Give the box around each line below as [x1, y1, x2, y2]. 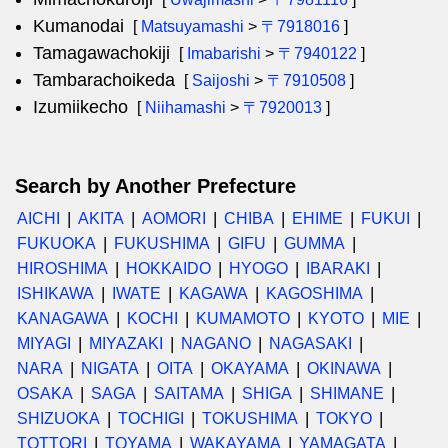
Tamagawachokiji [33, 43, 170, 63]
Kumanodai [33, 16, 124, 36]
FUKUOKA [17, 235, 96, 252]
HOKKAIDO [126, 260, 211, 277]
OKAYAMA [211, 360, 289, 377]
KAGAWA [179, 285, 248, 302]
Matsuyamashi [141, 18, 244, 35]
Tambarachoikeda [33, 70, 175, 90]
